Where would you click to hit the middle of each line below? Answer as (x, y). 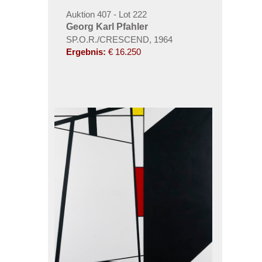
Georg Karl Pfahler (107, 27)
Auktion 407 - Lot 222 (106, 14)
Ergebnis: (86, 52)
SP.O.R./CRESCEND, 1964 (119, 39)
